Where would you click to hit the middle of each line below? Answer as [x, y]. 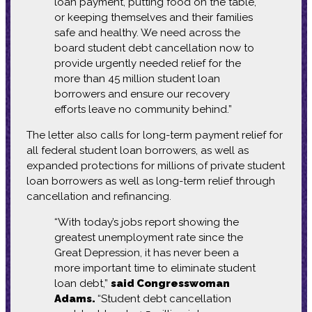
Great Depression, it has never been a [146, 252]
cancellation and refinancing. [100, 196]
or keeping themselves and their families [153, 17]
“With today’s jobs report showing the [146, 222]
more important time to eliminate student [155, 268]
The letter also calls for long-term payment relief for [154, 135]
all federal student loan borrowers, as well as [137, 150]
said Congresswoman [170, 283]
